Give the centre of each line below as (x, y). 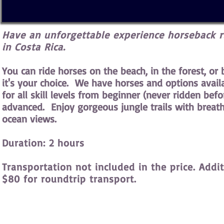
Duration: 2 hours (43, 143)
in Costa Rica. (34, 47)
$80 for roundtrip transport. (69, 179)
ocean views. (29, 119)
